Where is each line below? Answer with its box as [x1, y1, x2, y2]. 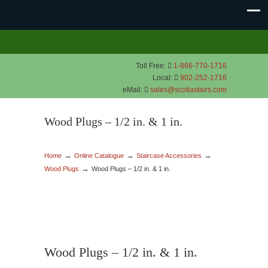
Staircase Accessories [136, 152, 202, 159]
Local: [153, 74, 174, 82]
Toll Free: [136, 62, 167, 70]
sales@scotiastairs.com [150, 86, 227, 94]
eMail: [123, 86, 144, 94]
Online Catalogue [74, 152, 124, 159]
